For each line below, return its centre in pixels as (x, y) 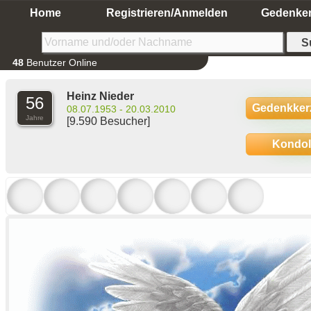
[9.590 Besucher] (108, 121)
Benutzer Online (60, 62)
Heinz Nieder (100, 96)
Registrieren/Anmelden (167, 13)
